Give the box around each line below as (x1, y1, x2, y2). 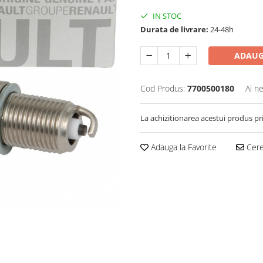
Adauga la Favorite (149, 141, 217, 153)
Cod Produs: (140, 82, 185, 94)
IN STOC (151, 10, 181, 21)
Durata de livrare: (140, 23, 208, 35)
